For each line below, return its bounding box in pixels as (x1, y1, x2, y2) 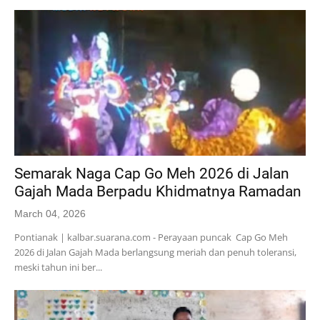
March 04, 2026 (14, 207, 86, 219)
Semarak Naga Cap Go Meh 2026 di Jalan (14, 164, 289, 182)
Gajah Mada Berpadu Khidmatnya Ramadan (14, 182, 301, 200)
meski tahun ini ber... (14, 260, 102, 274)
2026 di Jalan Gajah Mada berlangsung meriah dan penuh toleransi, (14, 245, 296, 259)
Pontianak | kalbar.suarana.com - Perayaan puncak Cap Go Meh (14, 230, 288, 244)
